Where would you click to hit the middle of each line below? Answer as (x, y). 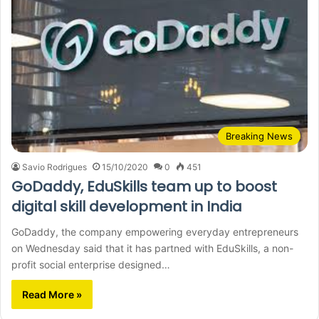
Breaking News (259, 136)
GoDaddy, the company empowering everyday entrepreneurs (155, 231)
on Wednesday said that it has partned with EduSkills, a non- (152, 248)
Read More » (52, 294)
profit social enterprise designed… (91, 264)
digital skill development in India (127, 206)
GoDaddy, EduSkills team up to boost (144, 186)
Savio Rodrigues (54, 167)
